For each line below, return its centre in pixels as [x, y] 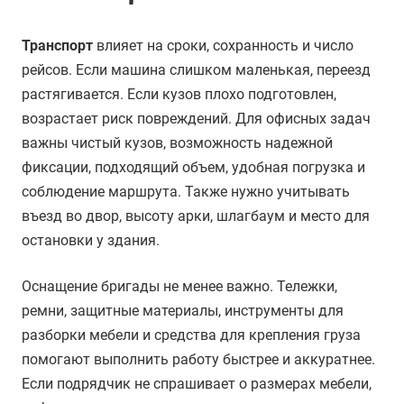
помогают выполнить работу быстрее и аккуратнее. [198, 360]
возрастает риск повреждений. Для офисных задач [196, 119]
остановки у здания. [91, 241]
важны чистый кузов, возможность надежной [177, 143]
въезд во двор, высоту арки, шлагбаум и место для [196, 216]
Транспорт [57, 46]
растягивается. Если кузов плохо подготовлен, [179, 95]
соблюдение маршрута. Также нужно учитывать [186, 192]
